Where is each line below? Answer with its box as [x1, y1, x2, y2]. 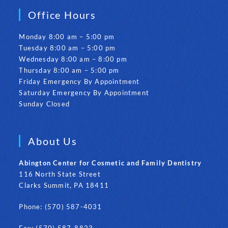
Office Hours [28, 8, 97, 21]
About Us [28, 134, 77, 147]
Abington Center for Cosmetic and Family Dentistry [19, 158, 202, 167]
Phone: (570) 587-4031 [19, 202, 102, 211]
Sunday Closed [19, 99, 70, 108]
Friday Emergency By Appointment [19, 77, 140, 85]
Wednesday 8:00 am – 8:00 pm [19, 54, 127, 63]
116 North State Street [19, 169, 101, 178]
